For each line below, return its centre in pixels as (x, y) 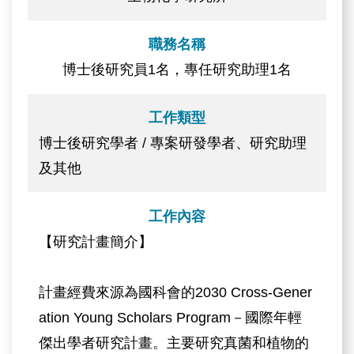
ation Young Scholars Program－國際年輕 (171, 317)
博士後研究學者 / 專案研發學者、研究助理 (173, 143)
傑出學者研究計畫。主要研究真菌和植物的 (174, 343)
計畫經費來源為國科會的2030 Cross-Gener (176, 292)
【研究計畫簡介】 (96, 241)
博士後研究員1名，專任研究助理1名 (177, 70)
